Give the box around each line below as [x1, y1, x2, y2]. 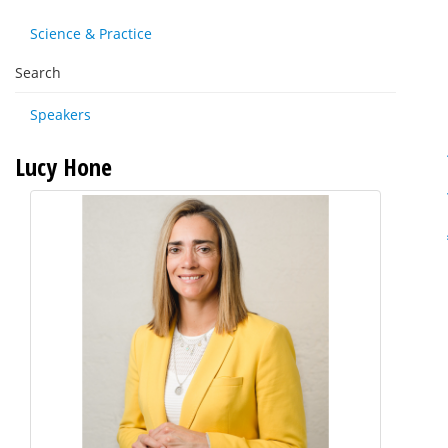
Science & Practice [30, 24, 152, 43]
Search [15, 63, 61, 82]
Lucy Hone [15, 150, 112, 183]
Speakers [30, 105, 91, 124]
